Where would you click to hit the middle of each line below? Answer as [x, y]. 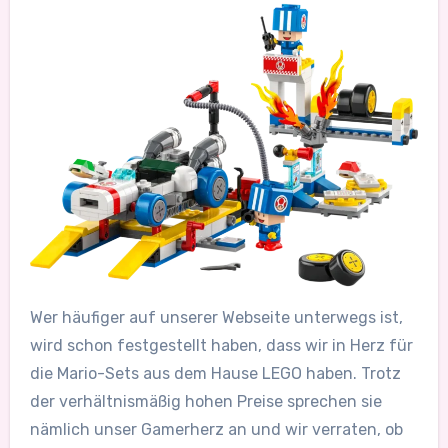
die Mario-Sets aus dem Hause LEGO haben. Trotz [215, 373]
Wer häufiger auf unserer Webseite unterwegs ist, [216, 317]
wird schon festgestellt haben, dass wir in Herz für [221, 345]
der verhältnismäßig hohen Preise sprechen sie [205, 401]
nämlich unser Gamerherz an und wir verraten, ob [216, 429]
